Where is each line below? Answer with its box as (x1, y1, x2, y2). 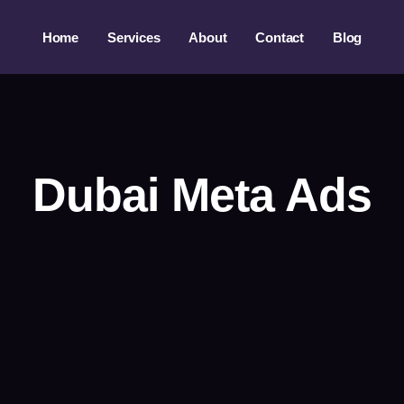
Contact (255, 29, 304, 45)
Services (106, 29, 161, 45)
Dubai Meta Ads (32, 169, 372, 222)
